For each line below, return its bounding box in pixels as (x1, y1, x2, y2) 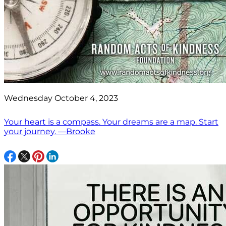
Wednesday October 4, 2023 (4, 93, 118, 103)
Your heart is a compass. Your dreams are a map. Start (4, 117, 218, 127)
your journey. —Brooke (4, 126, 95, 136)
